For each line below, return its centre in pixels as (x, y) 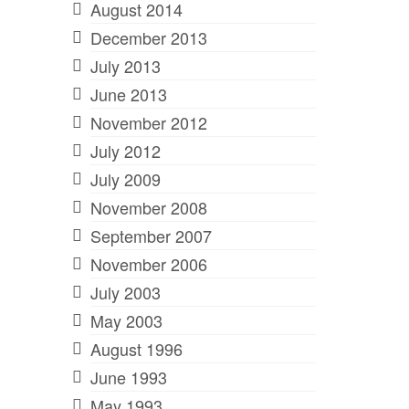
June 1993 (128, 377)
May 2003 (126, 320)
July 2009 (125, 178)
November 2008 (148, 207)
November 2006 (148, 263)
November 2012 (148, 122)
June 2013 (128, 94)
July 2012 (125, 150)
